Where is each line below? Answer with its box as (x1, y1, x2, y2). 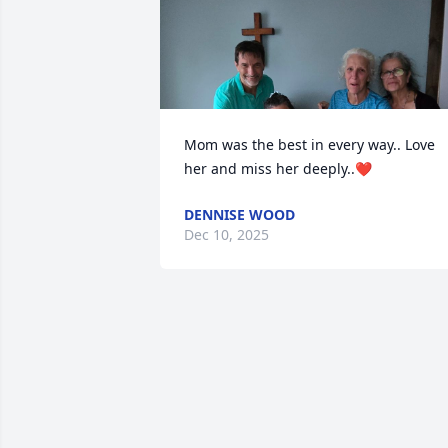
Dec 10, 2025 (184, 225, 269, 244)
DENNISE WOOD (184, 205, 295, 224)
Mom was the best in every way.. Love (184, 135, 435, 154)
